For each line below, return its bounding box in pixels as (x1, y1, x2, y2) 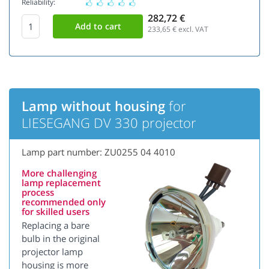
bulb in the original (22, 232, 100, 245)
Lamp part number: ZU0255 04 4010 (22, 146, 175, 159)
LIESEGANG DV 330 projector (22, 113, 196, 132)
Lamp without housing (22, 97, 165, 115)
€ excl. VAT (171, 24, 208, 35)
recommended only (22, 196, 106, 208)
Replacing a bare (22, 219, 89, 232)
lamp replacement (22, 177, 101, 189)
